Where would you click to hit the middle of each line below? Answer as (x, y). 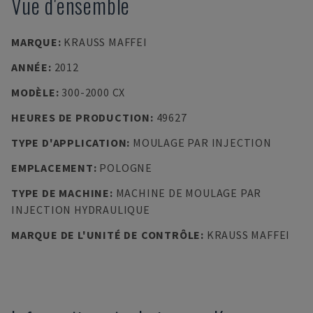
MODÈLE (34, 92)
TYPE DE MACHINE (60, 193)
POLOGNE (126, 168)
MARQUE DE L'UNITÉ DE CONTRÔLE (106, 235)
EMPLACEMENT (52, 168)
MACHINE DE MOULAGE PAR (189, 193)
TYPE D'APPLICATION (69, 143)
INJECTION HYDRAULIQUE (81, 210)
